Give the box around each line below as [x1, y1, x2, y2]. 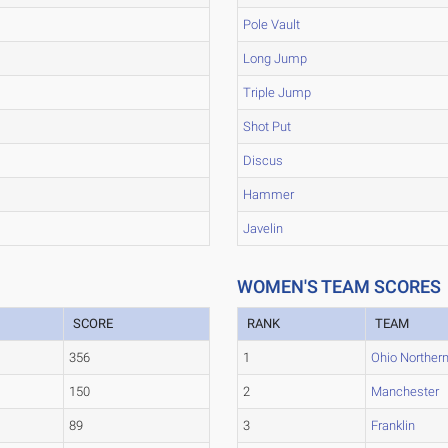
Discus [243, 153, 284, 168]
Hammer [243, 187, 295, 202]
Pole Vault [243, 17, 301, 32]
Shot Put [243, 119, 292, 134]
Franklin [371, 418, 416, 433]
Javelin [243, 221, 284, 236]
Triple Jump [243, 85, 312, 100]
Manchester [371, 384, 440, 399]
